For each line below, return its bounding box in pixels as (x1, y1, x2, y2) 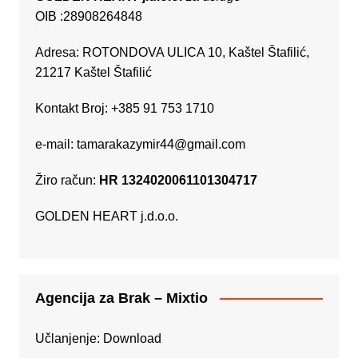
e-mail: (34, 137, 77, 151)
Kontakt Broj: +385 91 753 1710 (34, 101, 214, 115)
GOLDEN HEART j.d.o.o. (34, 209, 178, 223)
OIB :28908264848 (34, 9, 142, 23)
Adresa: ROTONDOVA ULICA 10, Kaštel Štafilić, (34, 45, 309, 59)
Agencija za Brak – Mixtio (34, 289, 208, 306)
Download (102, 331, 161, 345)
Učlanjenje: (34, 331, 103, 345)
